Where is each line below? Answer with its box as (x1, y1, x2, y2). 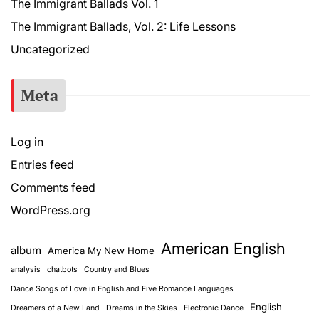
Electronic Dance (184, 303, 244, 313)
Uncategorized (11, 41, 90, 56)
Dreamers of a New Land (11, 303, 100, 313)
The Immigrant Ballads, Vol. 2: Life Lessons (11, 19, 236, 33)
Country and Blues (84, 264, 150, 274)
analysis (11, 264, 41, 274)
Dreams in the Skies (106, 303, 177, 313)
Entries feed (11, 157, 74, 172)
